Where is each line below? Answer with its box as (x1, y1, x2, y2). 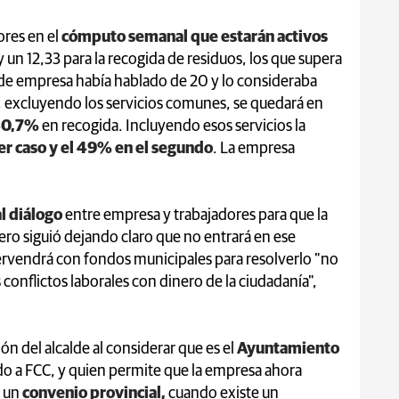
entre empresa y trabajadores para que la (65, 207, 328, 224)
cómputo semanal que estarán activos (61, 28, 328, 45)
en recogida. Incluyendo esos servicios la (42, 118, 305, 134)
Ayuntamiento (237, 340, 339, 357)
